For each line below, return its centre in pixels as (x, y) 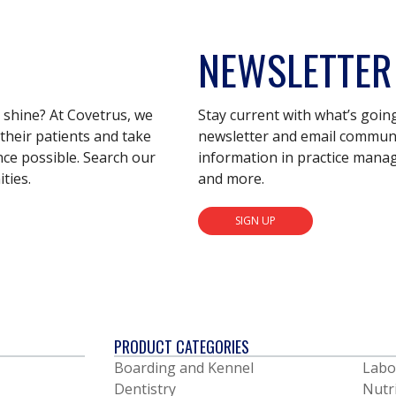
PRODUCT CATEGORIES (181, 346)
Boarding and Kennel (183, 367)
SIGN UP (255, 221)
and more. (231, 178)
